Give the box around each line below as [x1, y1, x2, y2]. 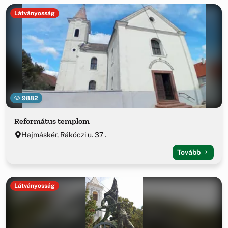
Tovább [177, 148, 202, 156]
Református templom [14, 116, 90, 126]
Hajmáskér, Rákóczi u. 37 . [21, 130, 106, 139]
